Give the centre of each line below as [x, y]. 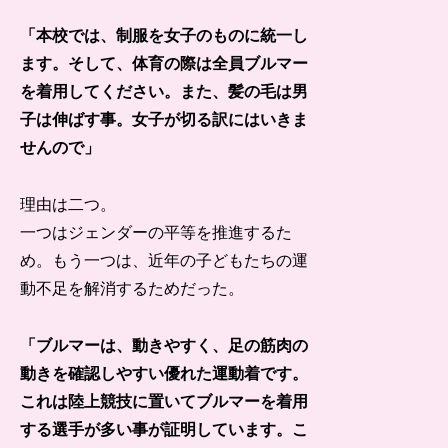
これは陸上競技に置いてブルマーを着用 [164, 402]
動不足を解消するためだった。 [132, 289]
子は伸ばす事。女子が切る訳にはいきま [164, 120]
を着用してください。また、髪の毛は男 [164, 92]
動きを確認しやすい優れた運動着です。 [164, 374]
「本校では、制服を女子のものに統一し [164, 36]
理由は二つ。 [68, 205]
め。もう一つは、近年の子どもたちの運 [164, 261]
